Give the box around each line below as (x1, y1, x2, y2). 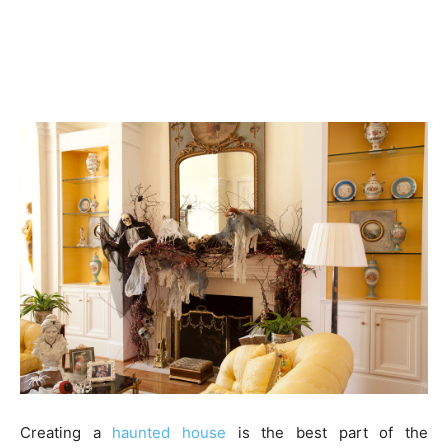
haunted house (112, 423, 227, 442)
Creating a (20, 423, 113, 442)
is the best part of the (226, 423, 429, 442)
